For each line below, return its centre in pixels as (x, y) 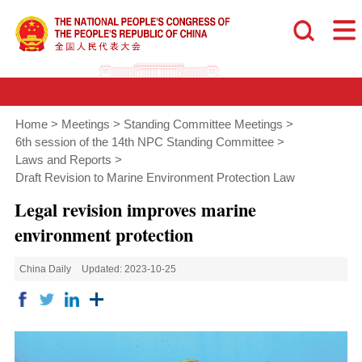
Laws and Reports (63, 160)
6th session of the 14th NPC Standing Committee (144, 143)
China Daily (46, 269)
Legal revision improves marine (135, 209)
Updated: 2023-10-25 (129, 269)
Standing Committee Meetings (203, 125)
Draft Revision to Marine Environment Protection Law (155, 178)
